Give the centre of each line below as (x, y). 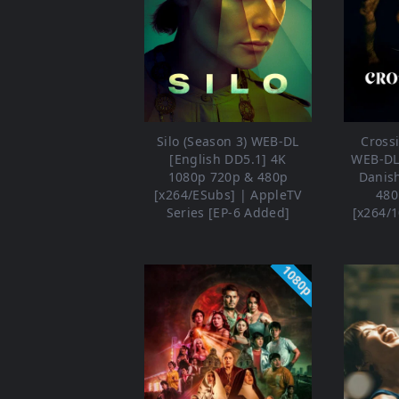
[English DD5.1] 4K (228, 159)
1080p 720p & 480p (228, 177)
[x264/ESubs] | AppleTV (228, 195)
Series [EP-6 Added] (228, 213)
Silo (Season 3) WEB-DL (228, 142)
